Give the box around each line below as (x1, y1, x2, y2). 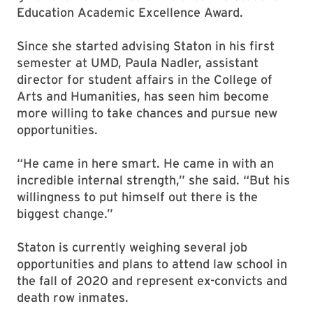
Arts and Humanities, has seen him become (17, 89, 269, 103)
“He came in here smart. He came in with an (17, 156, 274, 170)
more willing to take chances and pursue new (17, 105, 277, 120)
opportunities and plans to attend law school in (17, 256, 287, 271)
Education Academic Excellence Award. (17, 5, 243, 20)
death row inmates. (17, 290, 129, 305)
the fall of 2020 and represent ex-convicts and (17, 273, 287, 288)
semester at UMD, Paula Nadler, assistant (17, 55, 259, 70)
